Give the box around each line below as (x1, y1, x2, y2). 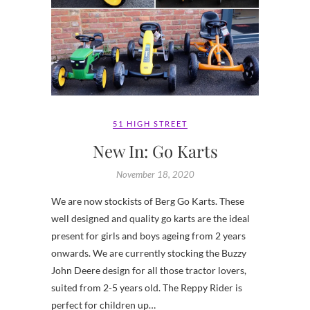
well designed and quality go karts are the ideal (51, 212, 250, 224)
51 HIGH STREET (112, 118, 188, 128)
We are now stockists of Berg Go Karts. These (51, 194, 244, 207)
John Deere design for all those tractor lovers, (51, 264, 246, 276)
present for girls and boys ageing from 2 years (51, 229, 246, 241)
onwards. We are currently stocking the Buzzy (51, 246, 246, 259)
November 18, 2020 (116, 168, 194, 180)
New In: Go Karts (92, 139, 218, 162)
